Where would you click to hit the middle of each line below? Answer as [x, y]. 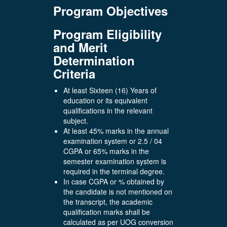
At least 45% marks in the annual [116, 131]
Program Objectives [110, 11]
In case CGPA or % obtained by [114, 181]
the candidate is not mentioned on [118, 192]
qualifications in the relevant [108, 110]
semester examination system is [115, 161]
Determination [94, 60]
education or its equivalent [105, 100]
